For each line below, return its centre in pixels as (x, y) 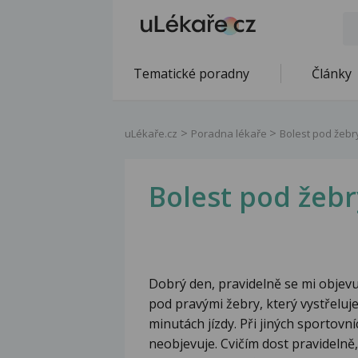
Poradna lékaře (230, 133)
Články (332, 74)
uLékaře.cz (151, 133)
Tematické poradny (191, 74)
